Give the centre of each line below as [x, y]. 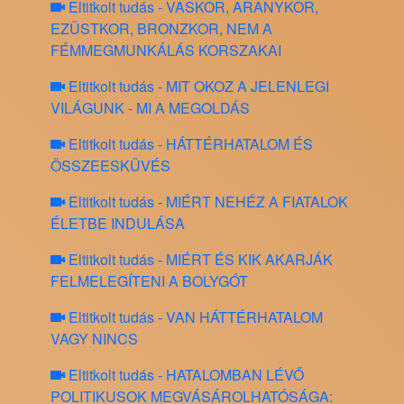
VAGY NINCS [94, 339]
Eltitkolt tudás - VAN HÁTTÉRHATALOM [194, 317]
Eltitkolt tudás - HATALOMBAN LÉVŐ [184, 375]
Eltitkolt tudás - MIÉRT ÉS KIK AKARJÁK [199, 260]
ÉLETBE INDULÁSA [118, 224]
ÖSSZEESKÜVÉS [110, 166]
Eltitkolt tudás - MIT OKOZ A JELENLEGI [197, 87]
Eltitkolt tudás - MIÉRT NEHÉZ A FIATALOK [207, 202]
